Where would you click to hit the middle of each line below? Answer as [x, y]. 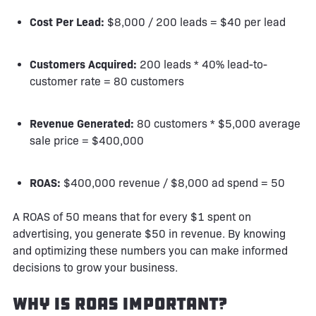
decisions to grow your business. [95, 267]
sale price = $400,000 [87, 140]
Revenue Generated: [82, 123]
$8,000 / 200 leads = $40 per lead [195, 22]
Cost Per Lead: [67, 22]
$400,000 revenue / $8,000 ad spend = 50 [173, 183]
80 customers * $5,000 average [217, 123]
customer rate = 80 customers [107, 81]
